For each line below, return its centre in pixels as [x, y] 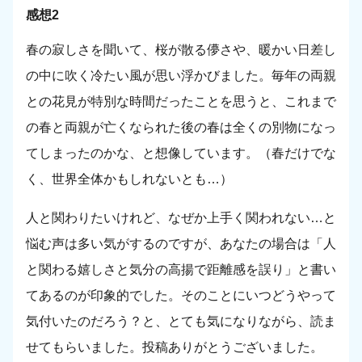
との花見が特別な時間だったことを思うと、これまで [181, 102]
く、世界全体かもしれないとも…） [129, 179]
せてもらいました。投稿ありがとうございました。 [175, 347]
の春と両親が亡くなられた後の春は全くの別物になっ [181, 128]
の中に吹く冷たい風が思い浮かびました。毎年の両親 [181, 76]
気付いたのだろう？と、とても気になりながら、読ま [181, 322]
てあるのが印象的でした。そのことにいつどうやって [181, 296]
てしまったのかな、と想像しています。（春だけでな [181, 154]
